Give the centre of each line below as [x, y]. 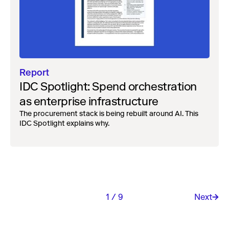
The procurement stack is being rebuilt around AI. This [109, 113]
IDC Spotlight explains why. [64, 123]
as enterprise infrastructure [89, 101]
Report [34, 73]
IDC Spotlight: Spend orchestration [108, 86]
